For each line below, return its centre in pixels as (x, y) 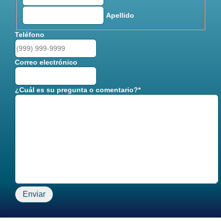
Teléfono (30, 34)
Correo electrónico (46, 62)
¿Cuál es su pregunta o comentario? (76, 90)
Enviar (34, 194)
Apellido (120, 15)
